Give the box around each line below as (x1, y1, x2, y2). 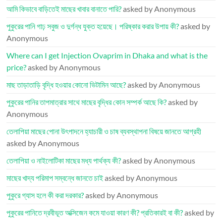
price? (6, 62, 27, 72)
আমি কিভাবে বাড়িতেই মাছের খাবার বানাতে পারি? (6, 4, 122, 13)
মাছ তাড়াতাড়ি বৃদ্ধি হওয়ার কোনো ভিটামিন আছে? (6, 80, 126, 89)
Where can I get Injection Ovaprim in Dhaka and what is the (6, 51, 208, 60)
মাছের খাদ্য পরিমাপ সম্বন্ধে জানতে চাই (6, 173, 104, 182)
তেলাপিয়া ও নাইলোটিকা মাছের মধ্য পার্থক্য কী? (6, 156, 121, 165)
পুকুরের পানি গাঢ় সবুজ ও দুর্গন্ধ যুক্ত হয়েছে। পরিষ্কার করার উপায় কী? (6, 21, 179, 31)
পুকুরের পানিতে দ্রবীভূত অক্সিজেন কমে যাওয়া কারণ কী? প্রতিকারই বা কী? (6, 208, 183, 217)
